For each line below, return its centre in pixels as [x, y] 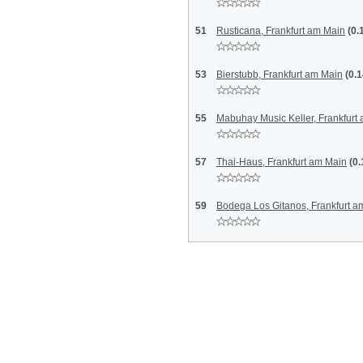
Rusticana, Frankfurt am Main [281, 31]
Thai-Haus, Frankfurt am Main [282, 162]
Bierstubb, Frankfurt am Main [280, 75]
